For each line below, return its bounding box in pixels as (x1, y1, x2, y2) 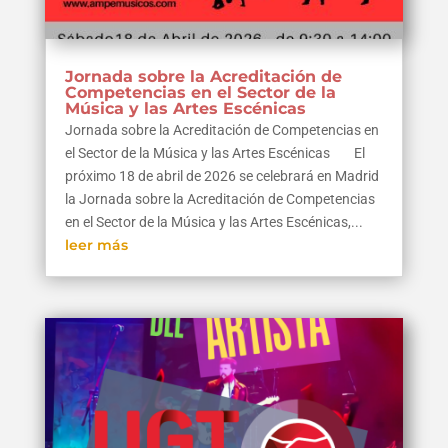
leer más (64, 236, 128, 255)
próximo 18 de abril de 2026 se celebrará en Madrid (64, 168, 379, 185)
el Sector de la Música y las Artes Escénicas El (64, 145, 365, 162)
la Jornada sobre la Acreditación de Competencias (64, 191, 375, 208)
